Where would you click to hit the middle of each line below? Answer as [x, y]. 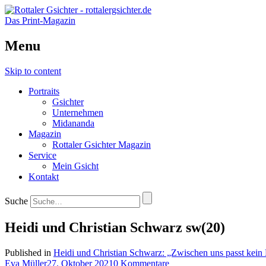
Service [42, 155]
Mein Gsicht [75, 166]
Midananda [73, 123]
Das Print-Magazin [40, 20]
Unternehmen [78, 112]
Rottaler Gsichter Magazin [102, 144]
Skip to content [33, 71]
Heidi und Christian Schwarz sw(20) [115, 227]
